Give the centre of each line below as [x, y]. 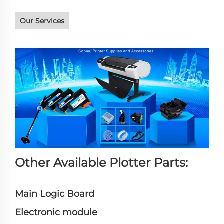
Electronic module [56, 213]
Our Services [42, 21]
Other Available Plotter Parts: [101, 163]
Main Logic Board [55, 194]
